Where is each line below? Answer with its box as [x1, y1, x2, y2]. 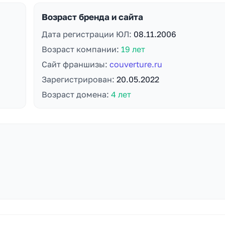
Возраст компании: [41, 44, 121, 54]
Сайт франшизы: [41, 59, 109, 69]
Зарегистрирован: [41, 74, 117, 84]
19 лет [121, 44, 145, 54]
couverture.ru [109, 59, 162, 69]
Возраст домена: [41, 89, 111, 99]
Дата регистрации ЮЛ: [41, 29, 134, 39]
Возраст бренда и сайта [41, 12, 143, 22]
